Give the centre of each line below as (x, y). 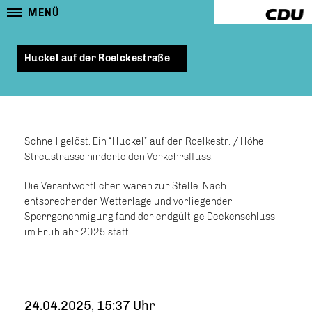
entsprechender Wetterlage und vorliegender (128, 202)
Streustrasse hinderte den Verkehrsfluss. (121, 157)
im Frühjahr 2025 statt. (80, 232)
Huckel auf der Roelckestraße (97, 58)
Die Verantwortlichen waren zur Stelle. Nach (125, 186)
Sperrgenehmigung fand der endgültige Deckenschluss (150, 217)
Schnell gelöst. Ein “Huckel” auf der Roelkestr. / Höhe (144, 142)
